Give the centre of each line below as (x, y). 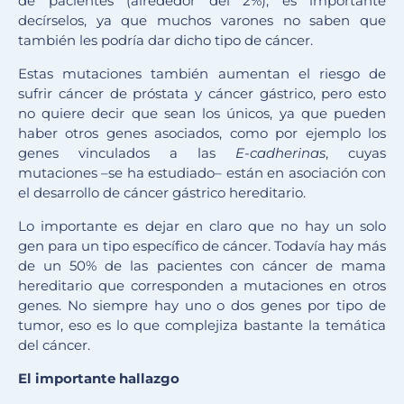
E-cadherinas (280, 153)
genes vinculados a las (127, 153)
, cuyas (356, 153)
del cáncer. (54, 345)
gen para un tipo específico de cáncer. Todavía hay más (202, 246)
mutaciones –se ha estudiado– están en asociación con (202, 173)
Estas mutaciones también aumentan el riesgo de (202, 74)
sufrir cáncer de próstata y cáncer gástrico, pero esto (202, 94)
